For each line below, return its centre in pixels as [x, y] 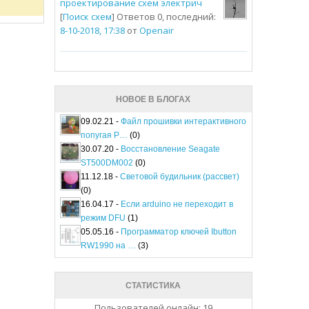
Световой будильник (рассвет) [179, 177]
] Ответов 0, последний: [163, 17]
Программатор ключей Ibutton [178, 232]
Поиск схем [87, 17]
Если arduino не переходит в [177, 205]
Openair [156, 31]
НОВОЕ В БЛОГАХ [153, 100]
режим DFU [103, 218]
